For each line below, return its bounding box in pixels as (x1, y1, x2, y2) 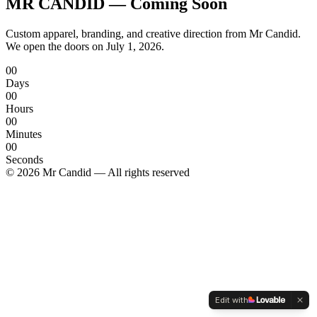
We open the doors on (6, 40, 103, 52)
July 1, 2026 (103, 40, 161, 52)
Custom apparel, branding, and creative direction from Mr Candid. (6, 27, 301, 40)
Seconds (6, 153, 43, 166)
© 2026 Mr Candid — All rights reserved (6, 166, 190, 178)
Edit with (215, 294, 248, 306)
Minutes (6, 127, 42, 140)
